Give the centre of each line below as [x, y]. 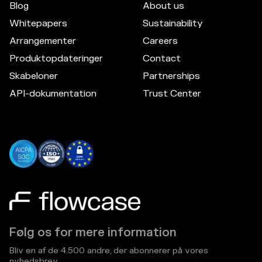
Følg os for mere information [93, 233]
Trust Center [172, 94]
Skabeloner [34, 76]
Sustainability [173, 24]
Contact [162, 59]
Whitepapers [38, 24]
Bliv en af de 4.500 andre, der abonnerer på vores [109, 251]
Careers [160, 41]
